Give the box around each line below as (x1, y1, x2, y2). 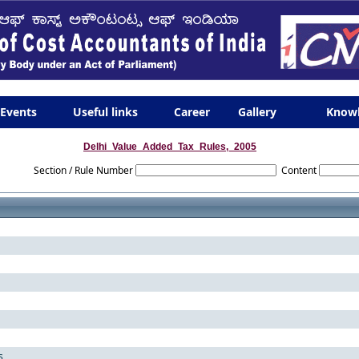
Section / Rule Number (33, 163, 133, 177)
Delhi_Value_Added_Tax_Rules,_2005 (83, 141, 256, 152)
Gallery (238, 104, 276, 119)
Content (281, 163, 317, 177)
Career (174, 104, 210, 119)
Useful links (73, 104, 138, 119)
